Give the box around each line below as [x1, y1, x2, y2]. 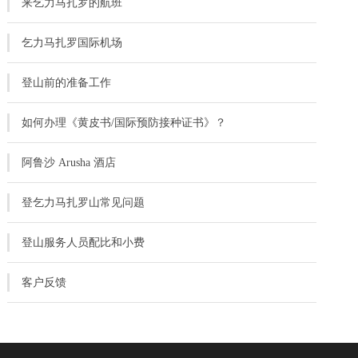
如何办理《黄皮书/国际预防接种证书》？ [22, 117, 227, 129]
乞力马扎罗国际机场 [22, 37, 123, 49]
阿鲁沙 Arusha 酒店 [22, 157, 117, 169]
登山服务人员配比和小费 [22, 237, 145, 249]
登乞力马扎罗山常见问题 [22, 197, 145, 209]
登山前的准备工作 [22, 77, 112, 89]
